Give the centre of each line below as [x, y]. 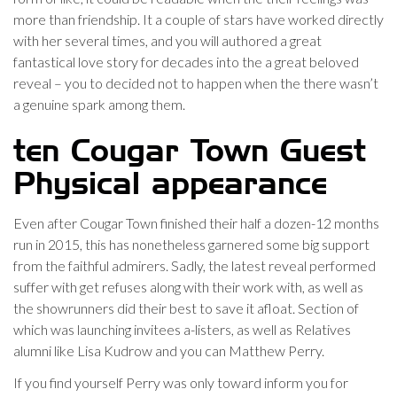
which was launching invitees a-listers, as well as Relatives [182, 329]
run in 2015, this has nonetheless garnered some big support [191, 244]
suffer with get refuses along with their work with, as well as [188, 287]
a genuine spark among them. [99, 104]
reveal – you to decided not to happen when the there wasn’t [196, 83]
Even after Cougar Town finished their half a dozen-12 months [196, 223]
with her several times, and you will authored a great [167, 40]
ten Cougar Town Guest [190, 152]
